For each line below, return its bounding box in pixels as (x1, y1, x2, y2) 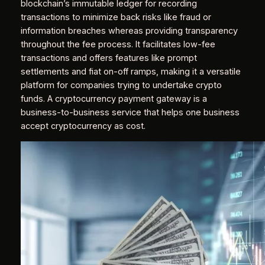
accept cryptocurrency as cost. (20, 120, 146, 131)
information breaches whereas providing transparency (20, 25, 238, 36)
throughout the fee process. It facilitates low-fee (20, 38, 215, 50)
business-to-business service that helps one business (20, 106, 240, 118)
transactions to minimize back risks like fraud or (20, 11, 211, 22)
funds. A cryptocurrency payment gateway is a (20, 93, 207, 104)
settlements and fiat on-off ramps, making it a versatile (20, 66, 241, 77)
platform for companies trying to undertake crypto (20, 79, 222, 91)
